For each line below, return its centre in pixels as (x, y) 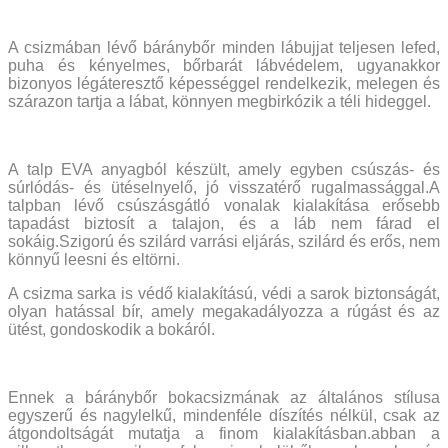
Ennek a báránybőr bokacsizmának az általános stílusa (224, 397)
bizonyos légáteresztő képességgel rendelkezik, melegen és (224, 83)
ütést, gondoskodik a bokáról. (111, 329)
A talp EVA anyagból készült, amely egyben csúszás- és (224, 169)
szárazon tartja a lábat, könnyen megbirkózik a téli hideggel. (219, 101)
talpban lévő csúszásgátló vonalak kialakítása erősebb (224, 205)
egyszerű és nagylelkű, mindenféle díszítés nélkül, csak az (224, 415)
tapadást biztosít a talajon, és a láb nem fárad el (224, 223)
